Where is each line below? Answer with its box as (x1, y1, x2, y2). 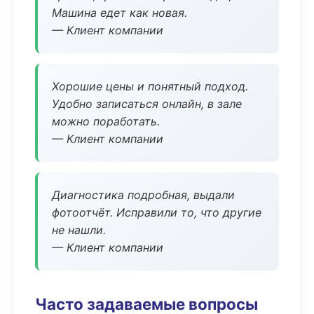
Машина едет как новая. (52, 6, 187, 20)
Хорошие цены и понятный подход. (52, 79, 248, 93)
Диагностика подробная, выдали (52, 188, 235, 202)
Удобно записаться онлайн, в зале (52, 97, 242, 111)
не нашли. (52, 223, 106, 237)
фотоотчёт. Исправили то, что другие (52, 205, 261, 219)
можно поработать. (52, 114, 160, 128)
